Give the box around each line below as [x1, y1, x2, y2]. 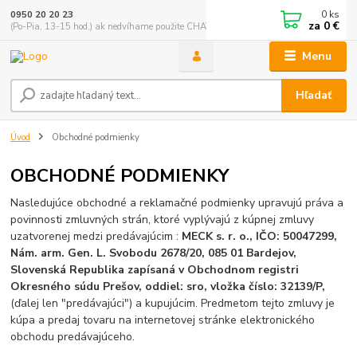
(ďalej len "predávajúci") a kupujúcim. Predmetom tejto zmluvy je [10, 296, 335, 312]
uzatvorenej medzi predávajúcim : [10, 229, 182, 245]
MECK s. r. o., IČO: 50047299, [182, 229, 338, 245]
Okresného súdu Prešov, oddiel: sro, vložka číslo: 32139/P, [10, 279, 326, 295]
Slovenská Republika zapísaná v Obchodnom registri [10, 262, 300, 278]
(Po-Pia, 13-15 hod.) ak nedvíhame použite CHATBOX [10, 20, 231, 33]
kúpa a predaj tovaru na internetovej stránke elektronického [10, 312, 316, 328]
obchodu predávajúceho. [10, 329, 135, 345]
